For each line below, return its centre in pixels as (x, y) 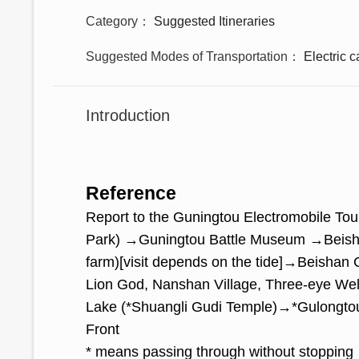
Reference (131, 193)
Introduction (128, 115)
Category (112, 21)
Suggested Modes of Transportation (187, 56)
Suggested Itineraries (214, 21)
